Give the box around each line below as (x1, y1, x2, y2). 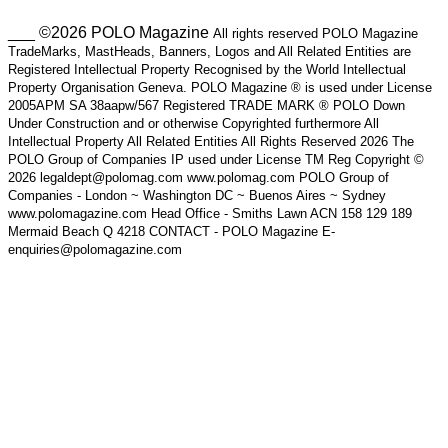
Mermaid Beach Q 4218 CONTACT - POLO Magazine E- (8, 223, 335, 239)
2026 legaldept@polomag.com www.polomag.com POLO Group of (8, 169, 389, 185)
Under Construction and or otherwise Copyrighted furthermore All (8, 115, 379, 131)
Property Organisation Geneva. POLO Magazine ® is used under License (8, 79, 432, 95)
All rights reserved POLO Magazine (213, 25, 418, 41)
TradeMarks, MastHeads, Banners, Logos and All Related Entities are (8, 43, 411, 59)
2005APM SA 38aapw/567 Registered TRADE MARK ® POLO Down (8, 97, 405, 113)
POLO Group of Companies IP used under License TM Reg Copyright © (8, 151, 424, 167)
